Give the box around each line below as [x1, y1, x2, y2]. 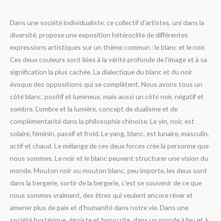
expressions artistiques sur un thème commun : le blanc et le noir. [10, 43, 206, 52]
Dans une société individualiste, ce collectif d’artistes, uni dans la [10, 18, 204, 27]
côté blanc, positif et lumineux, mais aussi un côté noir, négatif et [10, 92, 204, 101]
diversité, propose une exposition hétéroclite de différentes [10, 31, 188, 39]
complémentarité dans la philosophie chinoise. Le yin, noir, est [10, 117, 194, 126]
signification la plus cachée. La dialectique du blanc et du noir [10, 68, 192, 76]
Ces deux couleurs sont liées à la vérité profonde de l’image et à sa [10, 55, 207, 64]
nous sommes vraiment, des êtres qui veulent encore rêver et [10, 191, 193, 200]
